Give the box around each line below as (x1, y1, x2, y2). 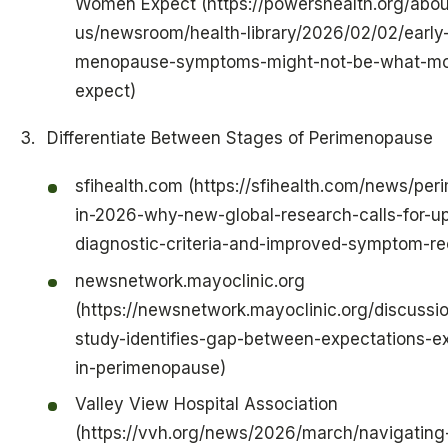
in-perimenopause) (74, 357, 226, 378)
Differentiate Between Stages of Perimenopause (46, 128, 433, 149)
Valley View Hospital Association (74, 394, 338, 415)
